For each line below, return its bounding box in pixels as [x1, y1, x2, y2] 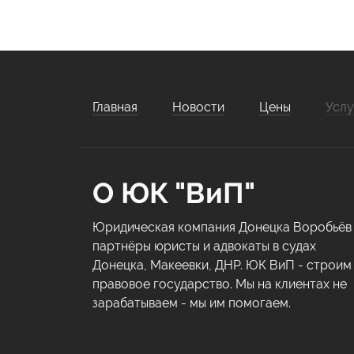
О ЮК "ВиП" [92, 176, 255, 209]
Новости [172, 100, 224, 115]
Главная [92, 100, 137, 115]
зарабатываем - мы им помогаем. [92, 296, 291, 311]
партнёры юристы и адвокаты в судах [92, 239, 316, 254]
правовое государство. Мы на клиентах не [92, 277, 347, 292]
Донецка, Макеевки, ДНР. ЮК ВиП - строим [92, 258, 352, 273]
